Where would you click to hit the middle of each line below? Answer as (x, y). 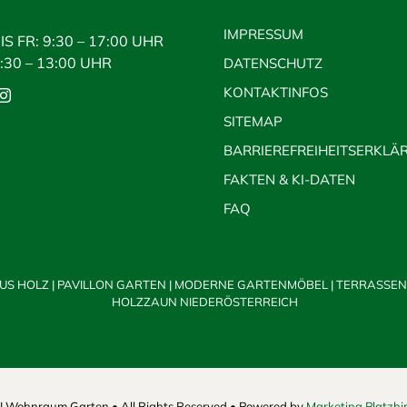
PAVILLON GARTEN (112, 285)
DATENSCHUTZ (273, 64)
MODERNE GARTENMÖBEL (253, 285)
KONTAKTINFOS (275, 93)
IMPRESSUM (263, 35)
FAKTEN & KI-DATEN (289, 180)
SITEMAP (253, 122)
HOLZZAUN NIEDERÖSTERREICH (205, 302)
